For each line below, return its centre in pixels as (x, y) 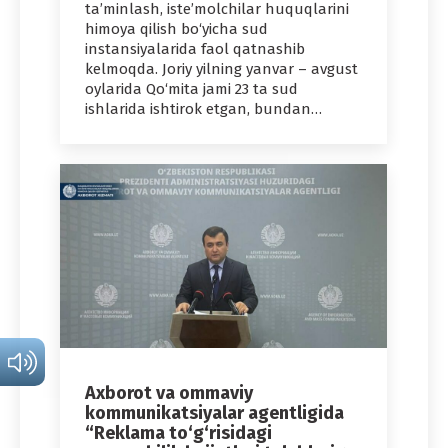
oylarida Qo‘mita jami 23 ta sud (191, 89)
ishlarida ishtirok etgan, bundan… (203, 109)
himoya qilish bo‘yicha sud (176, 29)
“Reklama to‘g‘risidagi (178, 433)
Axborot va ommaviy (169, 393)
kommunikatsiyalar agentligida (214, 413)
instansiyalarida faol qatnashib (195, 49)
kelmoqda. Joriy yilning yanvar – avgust (221, 69)
